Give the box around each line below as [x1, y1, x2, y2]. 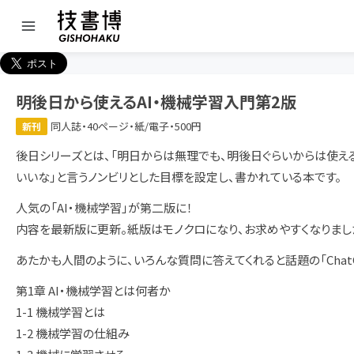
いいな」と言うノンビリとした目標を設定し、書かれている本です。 [16, 168, 341, 185]
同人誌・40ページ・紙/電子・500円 [51, 119, 201, 134]
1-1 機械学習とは [16, 303, 105, 320]
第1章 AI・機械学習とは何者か [16, 282, 171, 299]
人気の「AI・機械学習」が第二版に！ [16, 199, 193, 216]
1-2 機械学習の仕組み [16, 325, 130, 341]
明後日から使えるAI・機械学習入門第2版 [16, 90, 296, 113]
